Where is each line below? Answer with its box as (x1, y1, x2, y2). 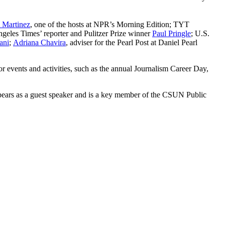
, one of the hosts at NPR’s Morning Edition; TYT (30, 20, 189, 29)
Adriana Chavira (13, 38, 66, 47)
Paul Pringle (152, 29, 191, 38)
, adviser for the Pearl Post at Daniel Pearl (66, 38, 197, 47)
